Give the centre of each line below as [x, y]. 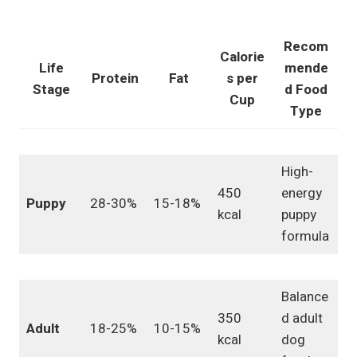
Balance [304, 297]
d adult [302, 319]
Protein [115, 79]
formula [305, 237]
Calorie [242, 57]
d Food [306, 90]
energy [301, 194]
